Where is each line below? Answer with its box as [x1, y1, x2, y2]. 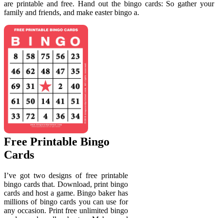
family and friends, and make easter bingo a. [4, 8, 139, 17]
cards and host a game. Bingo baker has [4, 188, 128, 197]
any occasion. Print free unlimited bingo [4, 206, 128, 215]
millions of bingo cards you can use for [4, 197, 128, 206]
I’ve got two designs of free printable [4, 171, 128, 180]
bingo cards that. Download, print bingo [4, 180, 128, 188]
